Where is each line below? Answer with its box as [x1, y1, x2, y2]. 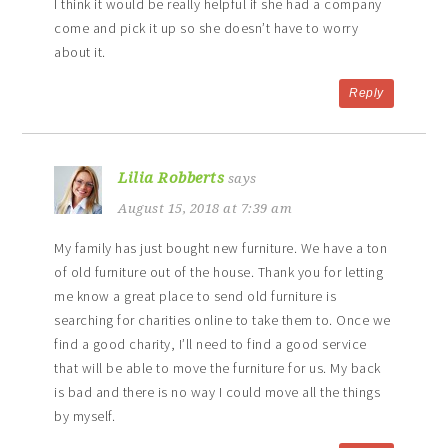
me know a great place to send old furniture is [54, 287, 337, 306]
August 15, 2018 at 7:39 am [118, 201, 293, 217]
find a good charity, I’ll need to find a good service [54, 335, 367, 354]
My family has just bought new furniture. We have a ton [54, 239, 388, 258]
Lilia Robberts [118, 169, 225, 188]
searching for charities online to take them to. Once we [54, 311, 391, 330]
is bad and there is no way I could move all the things [54, 383, 381, 402]
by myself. [54, 407, 116, 426]
